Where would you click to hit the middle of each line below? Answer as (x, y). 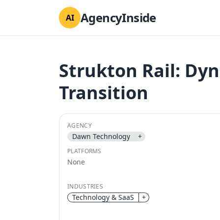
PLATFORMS (84, 151)
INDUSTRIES (85, 186)
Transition (104, 93)
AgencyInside (118, 17)
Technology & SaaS (103, 197)
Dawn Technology (101, 136)
